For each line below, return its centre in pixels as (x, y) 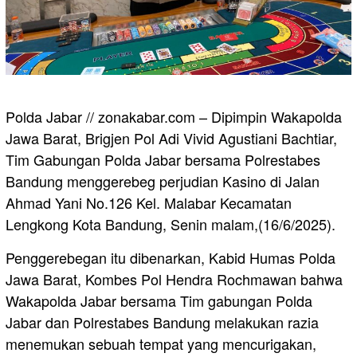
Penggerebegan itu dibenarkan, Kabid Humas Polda (171, 258)
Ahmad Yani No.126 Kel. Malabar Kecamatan (149, 203)
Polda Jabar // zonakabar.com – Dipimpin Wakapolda (174, 117)
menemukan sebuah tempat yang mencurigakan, (161, 344)
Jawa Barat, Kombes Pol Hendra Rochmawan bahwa (174, 279)
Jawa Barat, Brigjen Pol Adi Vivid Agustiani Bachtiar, (171, 138)
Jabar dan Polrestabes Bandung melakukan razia (162, 322)
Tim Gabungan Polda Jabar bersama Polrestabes (163, 160)
